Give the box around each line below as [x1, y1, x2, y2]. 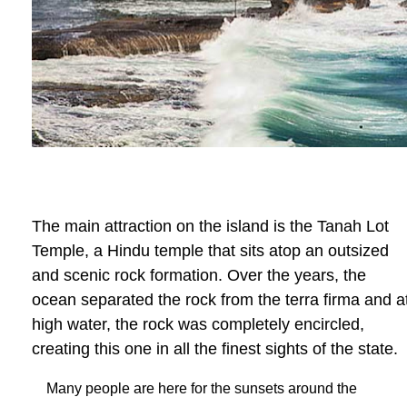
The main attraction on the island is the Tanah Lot [32, 217, 389, 235]
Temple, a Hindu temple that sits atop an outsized [32, 242, 389, 260]
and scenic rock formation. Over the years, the [32, 266, 366, 284]
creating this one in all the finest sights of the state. [32, 340, 398, 358]
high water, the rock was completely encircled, [32, 315, 364, 333]
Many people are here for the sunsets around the [46, 381, 357, 396]
